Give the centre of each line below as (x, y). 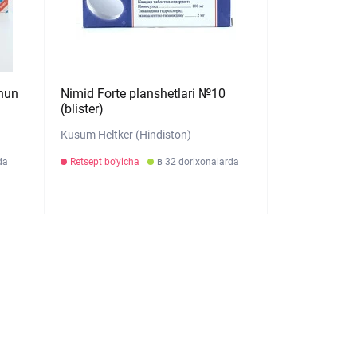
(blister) (82, 109)
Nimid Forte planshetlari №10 (143, 94)
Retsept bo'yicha (105, 162)
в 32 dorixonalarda (198, 162)
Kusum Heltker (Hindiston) (126, 135)
